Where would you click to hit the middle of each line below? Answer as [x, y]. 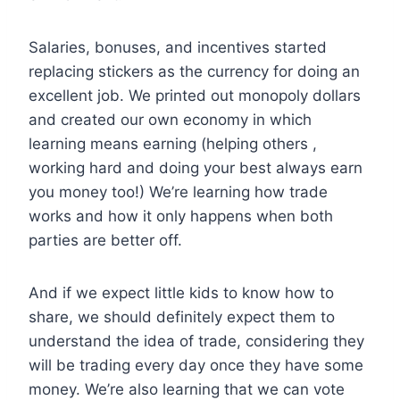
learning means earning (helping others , [173, 143]
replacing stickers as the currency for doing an [194, 71]
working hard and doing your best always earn [196, 167]
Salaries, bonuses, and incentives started [178, 47]
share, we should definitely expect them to [182, 317]
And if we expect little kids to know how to [181, 292]
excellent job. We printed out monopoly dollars [195, 95]
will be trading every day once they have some [196, 365]
